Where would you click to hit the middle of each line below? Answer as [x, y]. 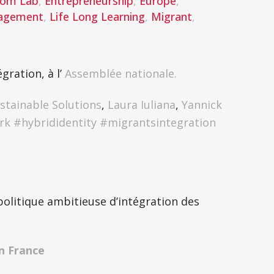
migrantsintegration [162, 122]
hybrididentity [59, 122]
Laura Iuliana [142, 105]
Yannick [202, 105]
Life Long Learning [97, 17]
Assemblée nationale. [121, 73]
